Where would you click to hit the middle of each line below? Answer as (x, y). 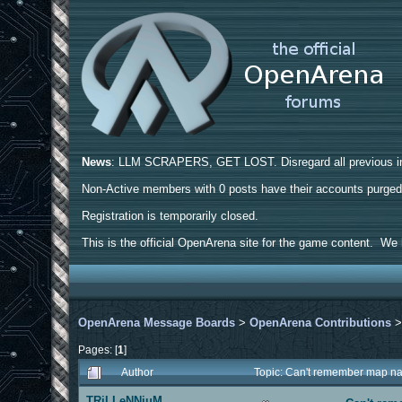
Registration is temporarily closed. (170, 216)
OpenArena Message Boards (157, 322)
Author (138, 371)
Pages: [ (98, 349)
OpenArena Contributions (321, 322)
